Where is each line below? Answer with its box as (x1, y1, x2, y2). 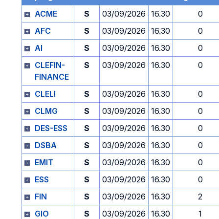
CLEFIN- (35, 60, 65, 70)
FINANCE (35, 72, 69, 82)
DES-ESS (35, 123, 67, 133)
